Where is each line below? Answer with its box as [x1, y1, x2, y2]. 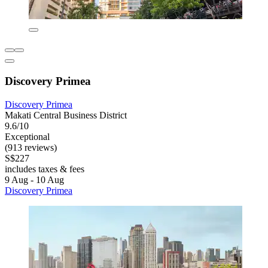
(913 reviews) [5, 142, 57, 153]
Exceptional [5, 131, 50, 142]
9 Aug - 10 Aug [5, 174, 64, 185]
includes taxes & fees [5, 163, 84, 174]
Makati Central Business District [5, 109, 127, 120]
